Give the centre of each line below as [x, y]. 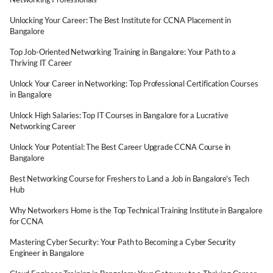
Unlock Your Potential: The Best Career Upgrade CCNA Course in [120, 147]
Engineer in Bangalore [47, 253]
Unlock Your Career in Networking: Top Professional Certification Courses [134, 83]
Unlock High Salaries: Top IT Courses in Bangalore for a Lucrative [119, 115]
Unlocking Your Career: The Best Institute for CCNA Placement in [120, 20]
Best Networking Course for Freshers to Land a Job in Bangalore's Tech [129, 179]
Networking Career [43, 126]
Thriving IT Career [41, 63]
